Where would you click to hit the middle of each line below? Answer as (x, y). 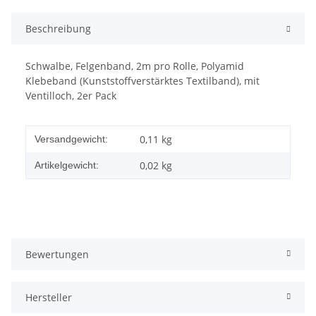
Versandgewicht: (71, 139)
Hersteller (49, 297)
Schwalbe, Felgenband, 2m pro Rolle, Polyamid (135, 66)
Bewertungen (57, 254)
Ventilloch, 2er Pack (71, 95)
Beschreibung (58, 28)
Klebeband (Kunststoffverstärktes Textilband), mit (142, 80)
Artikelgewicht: (67, 165)
